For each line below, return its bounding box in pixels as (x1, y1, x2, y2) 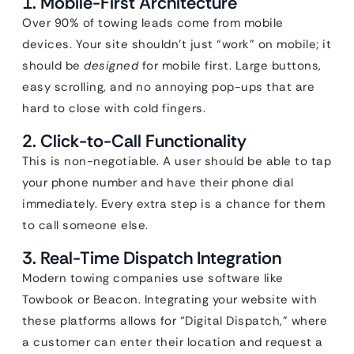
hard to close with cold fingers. (22, 100, 205, 116)
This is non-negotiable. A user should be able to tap (22, 153, 331, 169)
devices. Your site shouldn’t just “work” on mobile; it (22, 36, 331, 52)
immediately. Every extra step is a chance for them (22, 196, 325, 212)
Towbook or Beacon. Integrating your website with (22, 292, 317, 307)
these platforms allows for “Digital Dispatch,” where (22, 313, 327, 329)
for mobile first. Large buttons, (138, 58, 322, 73)
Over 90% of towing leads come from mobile (22, 15, 284, 31)
